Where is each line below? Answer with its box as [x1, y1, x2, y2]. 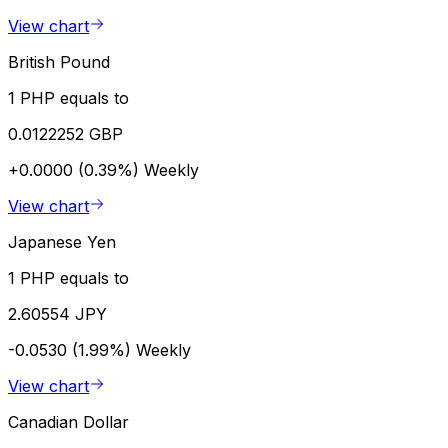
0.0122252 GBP [8, 123, 123, 144]
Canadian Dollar [8, 411, 129, 432]
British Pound [8, 51, 110, 72]
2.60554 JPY [8, 303, 107, 324]
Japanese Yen [8, 231, 116, 252]
